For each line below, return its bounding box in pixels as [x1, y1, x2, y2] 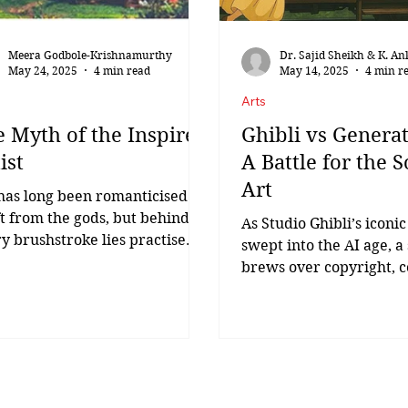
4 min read [94, 63, 150, 77]
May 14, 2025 [280, 63, 349, 77]
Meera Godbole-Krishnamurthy [8, 47, 172, 62]
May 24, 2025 [8, 63, 77, 77]
